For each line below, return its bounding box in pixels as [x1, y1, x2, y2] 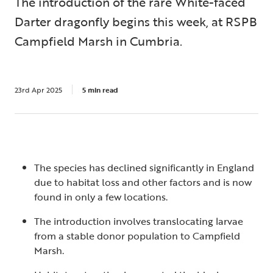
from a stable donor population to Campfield [34, 229, 240, 243]
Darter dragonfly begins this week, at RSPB [15, 12, 257, 30]
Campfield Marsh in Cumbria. [15, 32, 182, 50]
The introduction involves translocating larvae [34, 214, 243, 229]
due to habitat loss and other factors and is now [34, 175, 252, 190]
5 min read [82, 84, 118, 95]
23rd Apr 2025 [15, 84, 62, 95]
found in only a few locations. [34, 190, 168, 204]
